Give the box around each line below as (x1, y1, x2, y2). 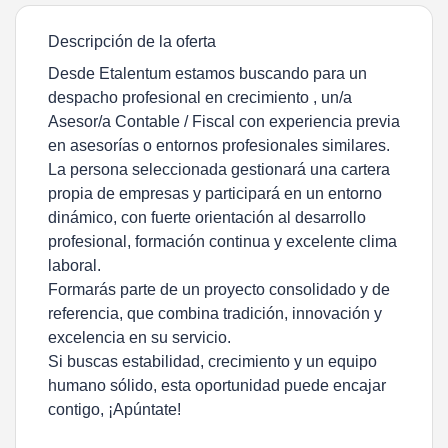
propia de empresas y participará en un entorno (48, 185, 382, 202)
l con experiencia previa (231, 113, 400, 130)
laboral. (48, 257, 101, 274)
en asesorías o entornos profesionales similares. (48, 137, 390, 154)
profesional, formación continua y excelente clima (48, 233, 397, 250)
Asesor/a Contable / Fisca (48, 113, 231, 130)
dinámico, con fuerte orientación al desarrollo (48, 209, 366, 226)
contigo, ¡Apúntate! (48, 401, 181, 418)
